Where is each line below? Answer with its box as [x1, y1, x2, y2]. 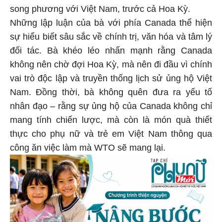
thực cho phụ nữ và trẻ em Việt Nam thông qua [10, 127, 212, 138]
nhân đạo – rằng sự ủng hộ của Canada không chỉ [10, 100, 212, 110]
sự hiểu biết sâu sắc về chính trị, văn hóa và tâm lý [10, 30, 212, 41]
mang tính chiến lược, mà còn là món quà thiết [10, 113, 212, 124]
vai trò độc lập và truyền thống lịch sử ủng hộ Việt [10, 72, 212, 82]
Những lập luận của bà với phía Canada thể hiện [10, 16, 212, 27]
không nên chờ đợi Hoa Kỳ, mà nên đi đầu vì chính [10, 58, 212, 68]
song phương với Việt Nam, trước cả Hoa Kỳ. [10, 2, 190, 13]
